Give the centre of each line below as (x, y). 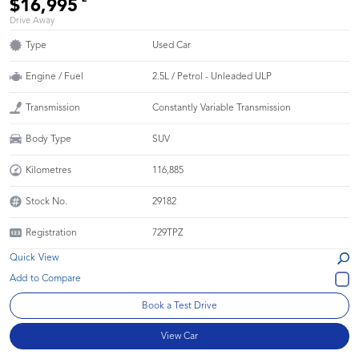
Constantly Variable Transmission (222, 108)
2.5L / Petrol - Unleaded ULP (212, 77)
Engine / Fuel (54, 77)
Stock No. (46, 202)
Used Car (172, 45)
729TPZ (168, 233)
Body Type (48, 139)
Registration (51, 233)
